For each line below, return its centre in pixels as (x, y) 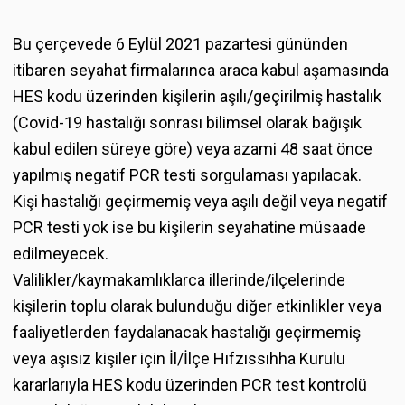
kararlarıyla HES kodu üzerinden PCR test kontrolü (190, 384)
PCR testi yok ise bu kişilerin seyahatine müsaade (189, 227)
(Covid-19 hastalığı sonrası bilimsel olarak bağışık (187, 122)
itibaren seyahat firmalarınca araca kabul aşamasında (201, 70)
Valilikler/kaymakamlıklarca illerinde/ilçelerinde (179, 279)
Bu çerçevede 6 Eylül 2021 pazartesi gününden (180, 43)
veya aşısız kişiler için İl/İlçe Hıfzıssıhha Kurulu (179, 358)
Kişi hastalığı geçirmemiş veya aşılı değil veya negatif (200, 201)
